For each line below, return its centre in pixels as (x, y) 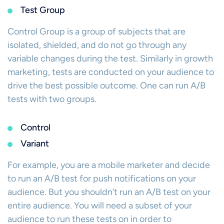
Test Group (43, 10)
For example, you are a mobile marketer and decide (109, 165)
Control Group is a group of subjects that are (96, 31)
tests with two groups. (52, 99)
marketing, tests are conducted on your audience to (111, 72)
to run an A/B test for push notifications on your (102, 178)
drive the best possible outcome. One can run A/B (106, 85)
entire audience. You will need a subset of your (100, 205)
